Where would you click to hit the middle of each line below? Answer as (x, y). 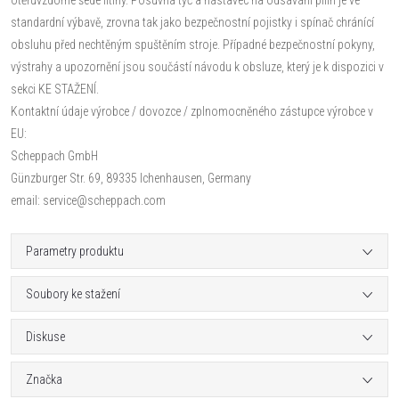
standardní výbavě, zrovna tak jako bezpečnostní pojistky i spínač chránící (192, 22)
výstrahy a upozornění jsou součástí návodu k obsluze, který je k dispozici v (197, 66)
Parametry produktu (75, 251)
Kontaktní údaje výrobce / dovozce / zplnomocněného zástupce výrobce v (192, 111)
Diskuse (45, 336)
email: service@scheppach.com (88, 200)
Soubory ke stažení (73, 293)
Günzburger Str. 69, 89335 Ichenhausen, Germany (131, 178)
